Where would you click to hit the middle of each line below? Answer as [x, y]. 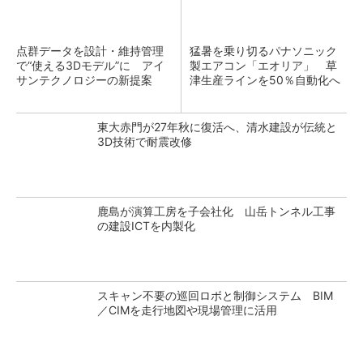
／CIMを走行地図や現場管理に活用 [187, 310]
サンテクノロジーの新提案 [84, 80]
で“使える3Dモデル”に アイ [90, 65]
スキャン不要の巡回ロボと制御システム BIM [215, 295]
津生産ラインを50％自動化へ [265, 80]
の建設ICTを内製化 [146, 226]
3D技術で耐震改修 [145, 141]
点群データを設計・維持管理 [90, 51]
